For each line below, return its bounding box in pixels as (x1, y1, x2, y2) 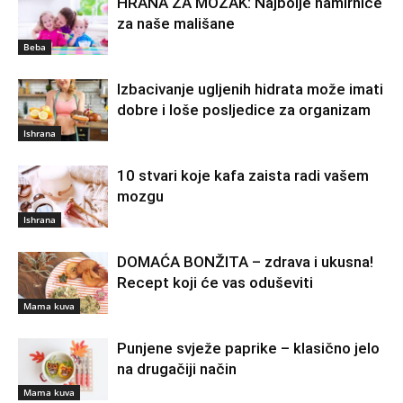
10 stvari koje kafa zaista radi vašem (117, 166, 369, 184)
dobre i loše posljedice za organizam (117, 100, 371, 119)
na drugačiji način (117, 359, 237, 378)
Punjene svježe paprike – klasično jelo (117, 338, 380, 357)
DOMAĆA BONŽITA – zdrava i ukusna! (117, 252, 373, 271)
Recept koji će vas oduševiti (117, 273, 313, 291)
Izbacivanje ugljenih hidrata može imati (117, 79, 383, 98)
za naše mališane (117, 13, 235, 32)
